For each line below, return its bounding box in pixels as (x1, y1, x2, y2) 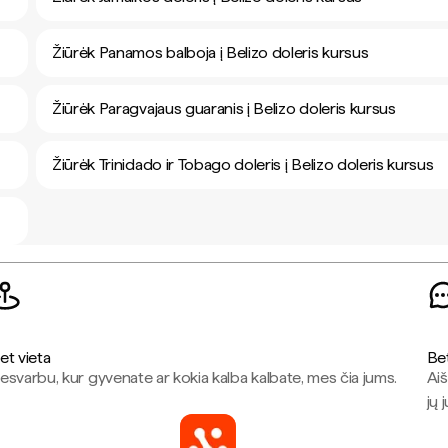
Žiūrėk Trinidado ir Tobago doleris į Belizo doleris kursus (52, 155, 434, 174)
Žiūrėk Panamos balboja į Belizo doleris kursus (52, 43, 369, 62)
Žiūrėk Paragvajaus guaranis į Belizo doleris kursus (52, 99, 396, 118)
